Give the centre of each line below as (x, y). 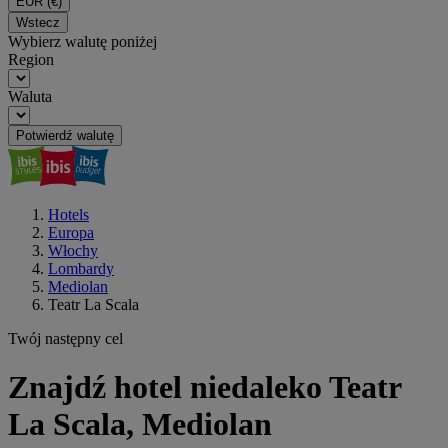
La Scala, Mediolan (140, 424)
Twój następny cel (65, 338)
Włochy (73, 250)
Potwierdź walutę (65, 135)
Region (31, 59)
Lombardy (81, 268)
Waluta (30, 96)
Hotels (68, 214)
